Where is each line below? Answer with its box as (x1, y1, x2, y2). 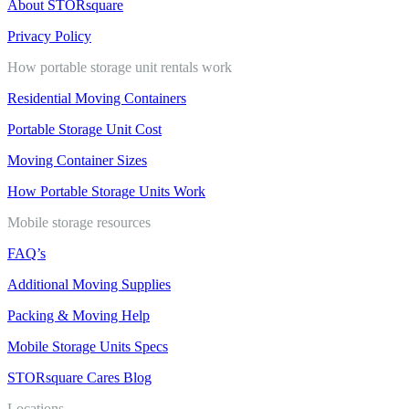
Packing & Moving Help (7, 307, 150, 323)
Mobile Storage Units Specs (7, 338, 168, 354)
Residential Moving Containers (7, 89, 186, 106)
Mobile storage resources (7, 214, 151, 230)
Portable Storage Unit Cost (7, 121, 162, 137)
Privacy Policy (7, 27, 91, 44)
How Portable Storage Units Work (7, 183, 205, 199)
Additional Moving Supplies (7, 276, 171, 292)
